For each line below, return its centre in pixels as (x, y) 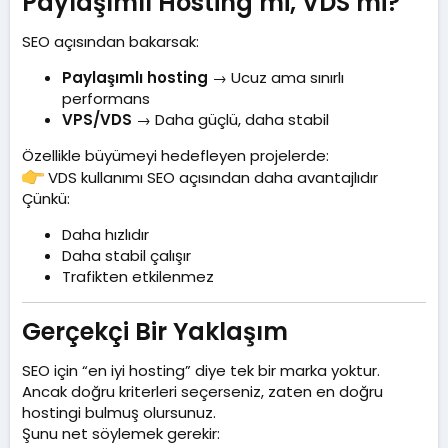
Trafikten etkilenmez (138, 277)
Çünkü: (46, 199)
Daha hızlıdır (105, 235)
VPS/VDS (97, 120)
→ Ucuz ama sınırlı (276, 78)
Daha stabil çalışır (126, 256)
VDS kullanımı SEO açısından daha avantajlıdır (211, 178)
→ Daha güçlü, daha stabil (230, 120)
